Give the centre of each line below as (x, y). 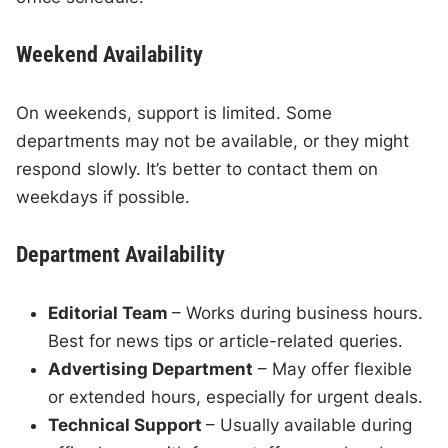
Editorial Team (110, 313)
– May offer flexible (333, 369)
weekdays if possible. (103, 197)
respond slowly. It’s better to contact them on (197, 169)
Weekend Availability (110, 55)
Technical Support (127, 425)
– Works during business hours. (298, 313)
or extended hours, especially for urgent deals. (236, 397)
